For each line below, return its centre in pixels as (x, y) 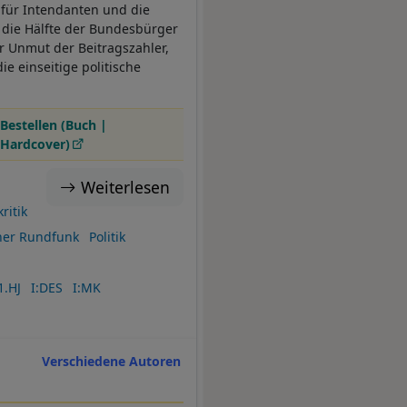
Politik (107, 237)
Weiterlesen (125, 188)
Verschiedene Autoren (112, 361)
